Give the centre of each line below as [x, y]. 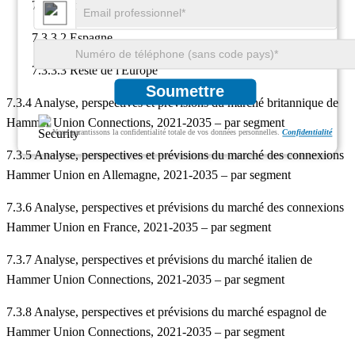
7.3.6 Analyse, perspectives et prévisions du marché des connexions [175, 208]
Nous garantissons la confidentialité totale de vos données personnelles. [168, 132]
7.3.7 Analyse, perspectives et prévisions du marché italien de [159, 260]
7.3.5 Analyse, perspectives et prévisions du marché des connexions [175, 155]
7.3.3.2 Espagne [59, 38]
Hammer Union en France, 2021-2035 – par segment [139, 227]
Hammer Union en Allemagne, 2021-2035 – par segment [149, 175]
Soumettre [185, 92]
